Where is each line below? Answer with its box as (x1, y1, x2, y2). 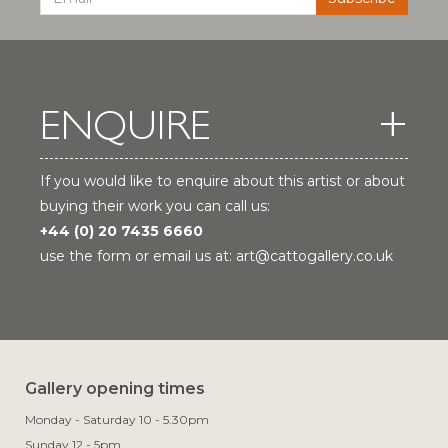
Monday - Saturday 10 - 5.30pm (25, 412, 209, 428)
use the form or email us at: (40, 247, 236, 266)
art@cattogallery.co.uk (236, 247, 393, 266)
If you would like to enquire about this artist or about (40, 172, 405, 191)
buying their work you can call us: (40, 197, 270, 216)
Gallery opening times (25, 379, 205, 399)
